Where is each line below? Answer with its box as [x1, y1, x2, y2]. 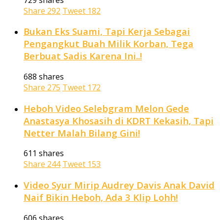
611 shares [24, 148, 64, 159]
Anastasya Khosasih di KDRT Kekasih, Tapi [24, 114, 214, 127]
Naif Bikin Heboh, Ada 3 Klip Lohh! [24, 191, 178, 204]
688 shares [24, 71, 64, 82]
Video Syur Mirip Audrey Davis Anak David [24, 179, 215, 192]
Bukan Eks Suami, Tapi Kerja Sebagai [24, 25, 190, 38]
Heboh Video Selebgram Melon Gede [24, 102, 189, 114]
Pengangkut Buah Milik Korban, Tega [24, 37, 193, 50]
